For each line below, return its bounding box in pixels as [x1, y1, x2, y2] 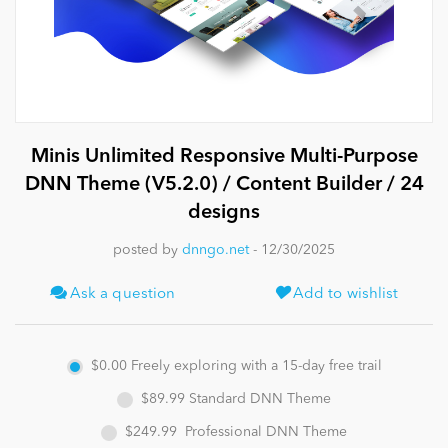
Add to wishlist [288, 287, 399, 303]
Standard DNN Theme [189, 391, 331, 406]
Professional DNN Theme [181, 424, 347, 439]
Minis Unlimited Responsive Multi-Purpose [30, 147, 418, 168]
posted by [113, 243, 182, 258]
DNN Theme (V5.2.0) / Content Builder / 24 [24, 175, 424, 196]
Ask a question [65, 287, 176, 303]
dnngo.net [182, 243, 249, 258]
